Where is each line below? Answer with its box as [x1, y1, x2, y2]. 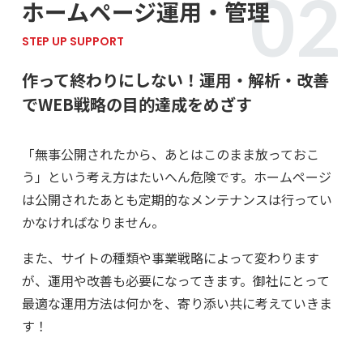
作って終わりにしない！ [21, 67, 199, 92]
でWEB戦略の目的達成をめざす [21, 92, 252, 116]
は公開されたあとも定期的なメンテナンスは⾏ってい [21, 189, 332, 209]
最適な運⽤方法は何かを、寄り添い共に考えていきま [21, 293, 332, 313]
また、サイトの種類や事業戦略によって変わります [21, 247, 319, 267]
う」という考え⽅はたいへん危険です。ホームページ [21, 166, 331, 186]
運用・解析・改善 [199, 67, 329, 92]
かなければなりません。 [21, 211, 164, 232]
